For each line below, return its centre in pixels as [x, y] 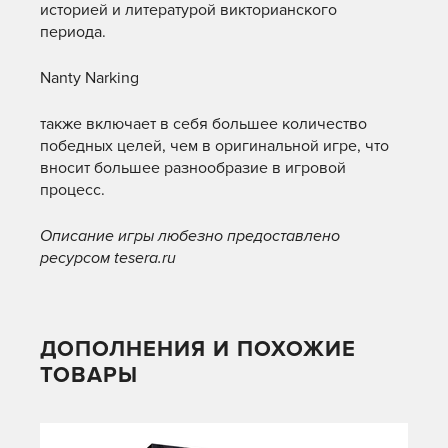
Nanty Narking [89, 78]
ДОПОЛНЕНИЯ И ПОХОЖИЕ [198, 349]
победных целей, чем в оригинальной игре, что [214, 146]
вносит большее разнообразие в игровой [193, 168]
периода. [73, 32]
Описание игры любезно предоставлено [190, 236]
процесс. [72, 190]
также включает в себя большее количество [203, 124]
